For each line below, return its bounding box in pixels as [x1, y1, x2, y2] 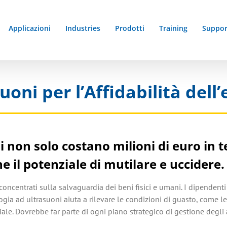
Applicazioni [9, 23, 51, 33]
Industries [65, 23, 100, 33]
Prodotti [115, 23, 144, 33]
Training [159, 23, 187, 33]
